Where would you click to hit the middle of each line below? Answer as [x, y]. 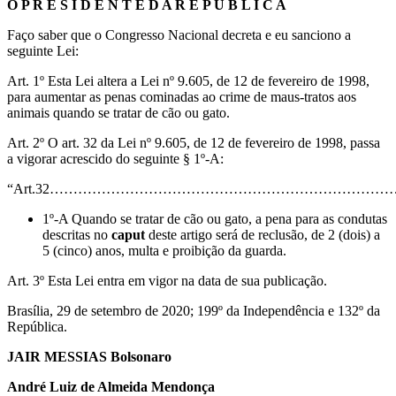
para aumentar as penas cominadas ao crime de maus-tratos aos [182, 96]
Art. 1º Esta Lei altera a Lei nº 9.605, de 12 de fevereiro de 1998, [188, 80]
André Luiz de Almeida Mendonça [111, 386]
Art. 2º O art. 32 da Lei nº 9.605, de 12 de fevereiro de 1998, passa [194, 142]
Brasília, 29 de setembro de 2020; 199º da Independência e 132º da [194, 310]
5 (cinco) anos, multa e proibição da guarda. [164, 250]
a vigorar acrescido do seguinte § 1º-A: [115, 158]
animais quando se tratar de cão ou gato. [118, 112]
